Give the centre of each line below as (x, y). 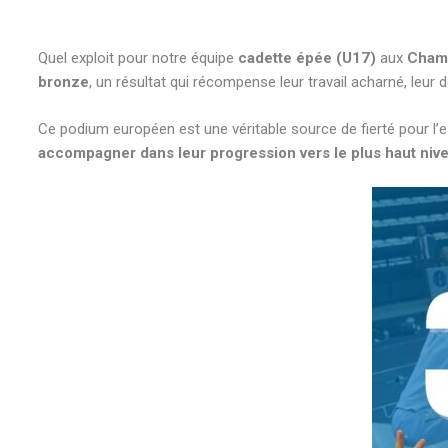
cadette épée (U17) (306, 58)
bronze (63, 82)
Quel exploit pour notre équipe (137, 58)
